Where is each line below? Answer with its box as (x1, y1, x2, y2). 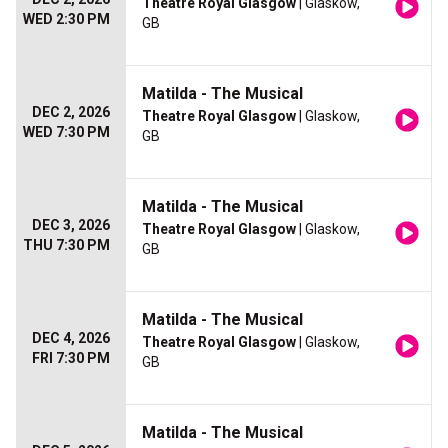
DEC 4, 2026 (32, 330, 110, 346)
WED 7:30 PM (23, 124, 110, 140)
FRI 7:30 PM (32, 350, 110, 366)
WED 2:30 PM (23, 11, 110, 27)
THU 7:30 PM (23, 237, 110, 253)
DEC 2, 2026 (32, 104, 110, 120)
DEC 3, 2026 (32, 217, 110, 233)
